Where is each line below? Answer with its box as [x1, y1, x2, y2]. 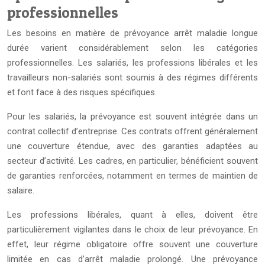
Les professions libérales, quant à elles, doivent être [7, 209, 258, 220]
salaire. [7, 185, 34, 196]
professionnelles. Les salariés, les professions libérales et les [7, 57, 258, 68]
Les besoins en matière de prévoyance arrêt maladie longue [7, 28, 258, 38]
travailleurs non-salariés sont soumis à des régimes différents [7, 72, 258, 83]
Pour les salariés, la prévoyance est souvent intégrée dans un [7, 111, 258, 122]
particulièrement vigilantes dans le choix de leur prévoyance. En [7, 224, 258, 235]
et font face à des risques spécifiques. [7, 87, 157, 98]
